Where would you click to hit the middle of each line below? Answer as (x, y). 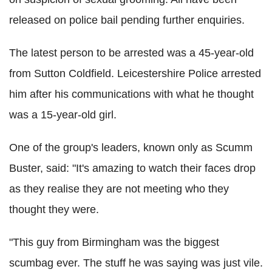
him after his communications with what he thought (131, 94)
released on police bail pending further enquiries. (127, 20)
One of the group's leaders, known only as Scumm (131, 147)
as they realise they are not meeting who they (119, 189)
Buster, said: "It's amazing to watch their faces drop (132, 168)
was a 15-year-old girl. (63, 114)
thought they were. (54, 209)
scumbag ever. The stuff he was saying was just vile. (136, 263)
